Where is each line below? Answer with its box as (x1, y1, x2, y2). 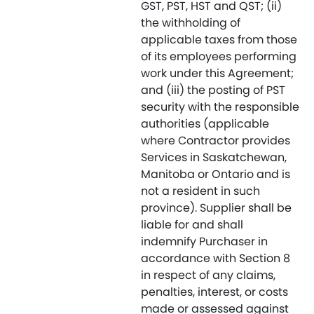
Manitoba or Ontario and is (141, 166, 290, 182)
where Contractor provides (141, 132, 290, 149)
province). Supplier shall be (141, 200, 292, 216)
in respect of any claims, (141, 267, 275, 283)
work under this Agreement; (141, 65, 294, 81)
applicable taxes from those (141, 32, 297, 48)
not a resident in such (141, 183, 260, 199)
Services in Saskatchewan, (141, 149, 287, 165)
